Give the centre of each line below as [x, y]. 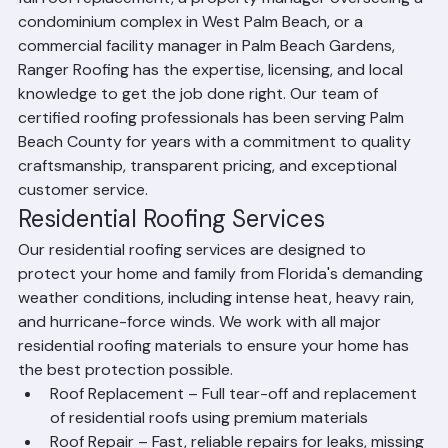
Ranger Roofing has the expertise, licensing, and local [212, 101]
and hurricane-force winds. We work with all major [201, 353]
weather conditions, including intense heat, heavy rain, [218, 329]
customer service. [83, 221]
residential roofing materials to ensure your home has [215, 377]
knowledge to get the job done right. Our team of [200, 125]
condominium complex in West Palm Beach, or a [192, 53]
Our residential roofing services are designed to [194, 281]
